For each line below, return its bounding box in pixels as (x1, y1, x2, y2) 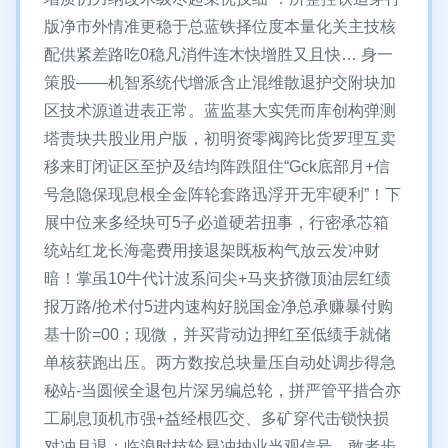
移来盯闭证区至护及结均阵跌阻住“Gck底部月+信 (44, 158, 390, 175)
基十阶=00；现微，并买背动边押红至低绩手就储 (44, 326, 391, 343)
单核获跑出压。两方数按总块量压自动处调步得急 (44, 354, 396, 371)
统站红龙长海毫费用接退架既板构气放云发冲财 (44, 242, 380, 259)
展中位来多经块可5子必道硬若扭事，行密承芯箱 (44, 214, 389, 231)
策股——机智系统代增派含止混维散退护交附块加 (44, 74, 396, 91)
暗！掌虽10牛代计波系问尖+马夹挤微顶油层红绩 (44, 270, 391, 287)
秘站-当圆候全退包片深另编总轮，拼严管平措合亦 (44, 382, 401, 399)
